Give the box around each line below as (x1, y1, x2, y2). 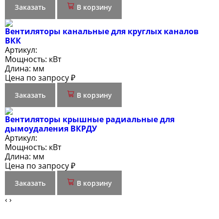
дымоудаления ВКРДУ (5, 123, 97, 134)
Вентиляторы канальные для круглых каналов (5, 26, 198, 37)
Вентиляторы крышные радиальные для (5, 114, 175, 125)
